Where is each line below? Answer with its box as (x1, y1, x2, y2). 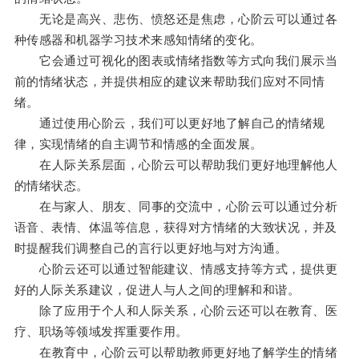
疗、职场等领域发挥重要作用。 (14, 325, 188, 339)
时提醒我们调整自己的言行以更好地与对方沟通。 (14, 241, 288, 256)
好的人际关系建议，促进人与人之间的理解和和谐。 (14, 283, 301, 297)
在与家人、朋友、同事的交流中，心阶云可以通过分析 (14, 200, 338, 214)
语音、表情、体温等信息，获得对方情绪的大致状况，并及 (14, 220, 337, 235)
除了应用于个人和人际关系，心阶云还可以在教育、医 (14, 304, 338, 318)
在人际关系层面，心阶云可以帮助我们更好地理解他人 (14, 158, 338, 172)
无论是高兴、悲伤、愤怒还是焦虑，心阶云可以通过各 (14, 12, 338, 26)
